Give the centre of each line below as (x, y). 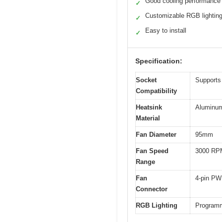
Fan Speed (152, 151)
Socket (146, 80)
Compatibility (156, 91)
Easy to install (166, 31)
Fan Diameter (156, 135)
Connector (152, 189)
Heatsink (149, 108)
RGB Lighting (157, 206)
